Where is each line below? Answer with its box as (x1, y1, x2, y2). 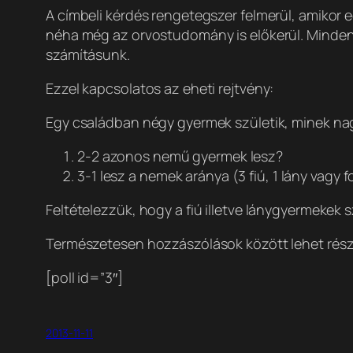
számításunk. (46, 45, 130, 65)
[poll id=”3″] (46, 268, 123, 288)
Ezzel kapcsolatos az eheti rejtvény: (46, 79, 274, 98)
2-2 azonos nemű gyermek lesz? (77, 147, 284, 166)
